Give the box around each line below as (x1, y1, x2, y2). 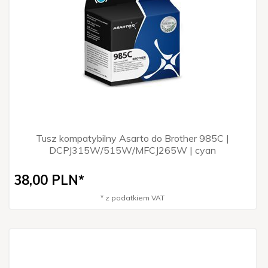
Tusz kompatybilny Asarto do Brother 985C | (35, 132, 229, 144)
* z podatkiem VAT (100, 193, 165, 202)
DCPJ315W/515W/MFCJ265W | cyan (48, 144, 216, 156)
